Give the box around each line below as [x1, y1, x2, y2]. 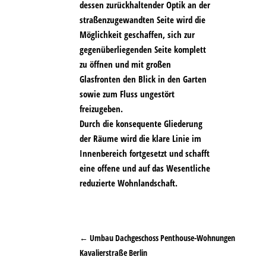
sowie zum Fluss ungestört [80, 88, 175, 100]
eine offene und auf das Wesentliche [80, 162, 211, 175]
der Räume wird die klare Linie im [80, 132, 202, 145]
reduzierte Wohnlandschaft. [80, 177, 178, 189]
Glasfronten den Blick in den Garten [80, 73, 207, 85]
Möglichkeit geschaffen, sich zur [80, 28, 195, 41]
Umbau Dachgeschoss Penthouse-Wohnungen [90, 232, 236, 244]
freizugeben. [80, 103, 123, 115]
